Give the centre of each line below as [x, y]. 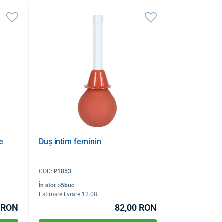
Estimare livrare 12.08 [68, 194]
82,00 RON [136, 207]
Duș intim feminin [70, 142]
